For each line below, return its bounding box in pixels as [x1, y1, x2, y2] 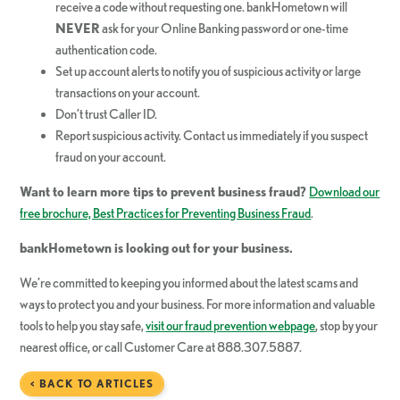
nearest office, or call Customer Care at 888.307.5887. [20, 339, 303, 355]
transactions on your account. [55, 85, 201, 101]
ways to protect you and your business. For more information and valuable [20, 296, 376, 312]
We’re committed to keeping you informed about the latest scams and [20, 275, 359, 291]
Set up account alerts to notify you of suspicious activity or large [55, 63, 362, 79]
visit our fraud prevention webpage [146, 318, 316, 334]
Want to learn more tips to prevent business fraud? [20, 184, 310, 200]
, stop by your [315, 318, 379, 334]
